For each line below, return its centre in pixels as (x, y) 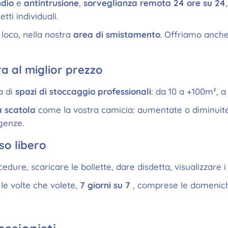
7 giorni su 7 (105, 185)
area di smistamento (117, 34)
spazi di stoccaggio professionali (83, 91)
